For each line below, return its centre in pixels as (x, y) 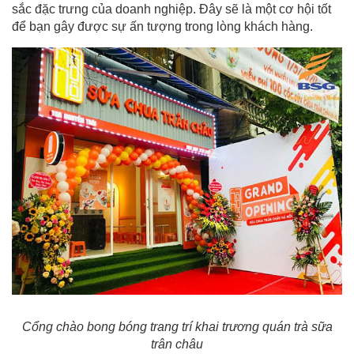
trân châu (177, 345)
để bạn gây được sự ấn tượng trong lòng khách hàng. (162, 26)
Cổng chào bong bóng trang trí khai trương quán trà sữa (177, 327)
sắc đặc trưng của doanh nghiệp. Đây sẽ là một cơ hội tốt (171, 9)
